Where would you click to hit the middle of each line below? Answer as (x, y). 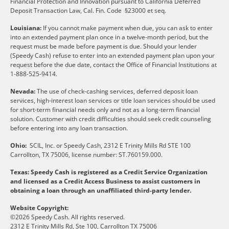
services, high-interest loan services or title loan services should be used (113, 100)
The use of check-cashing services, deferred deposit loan (117, 91)
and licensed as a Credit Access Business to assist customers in (105, 181)
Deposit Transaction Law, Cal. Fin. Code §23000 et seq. (88, 10)
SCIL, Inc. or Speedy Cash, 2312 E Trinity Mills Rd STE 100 (109, 145)
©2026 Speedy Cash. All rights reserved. (67, 217)
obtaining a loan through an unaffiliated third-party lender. (101, 190)
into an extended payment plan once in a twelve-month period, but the (109, 37)
